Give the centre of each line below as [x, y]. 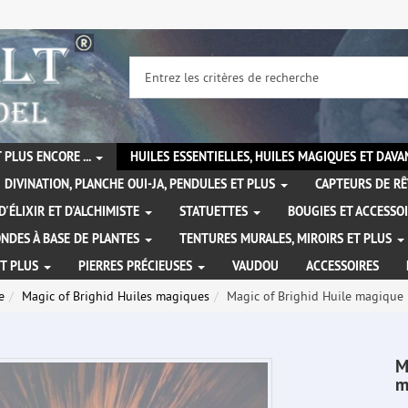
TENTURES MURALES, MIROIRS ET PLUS [287, 239]
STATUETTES [215, 212]
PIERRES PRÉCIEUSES [137, 266]
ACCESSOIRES [342, 266]
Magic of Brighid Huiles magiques [116, 296]
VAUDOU [255, 266]
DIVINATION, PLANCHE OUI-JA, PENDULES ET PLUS [142, 184]
